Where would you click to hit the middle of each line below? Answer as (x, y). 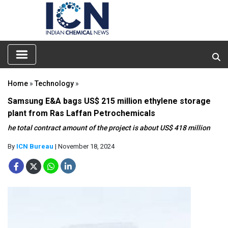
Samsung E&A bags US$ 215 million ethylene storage (109, 101)
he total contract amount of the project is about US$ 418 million (109, 127)
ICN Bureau (35, 146)
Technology (54, 83)
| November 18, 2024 (84, 146)
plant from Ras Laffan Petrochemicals (81, 113)
